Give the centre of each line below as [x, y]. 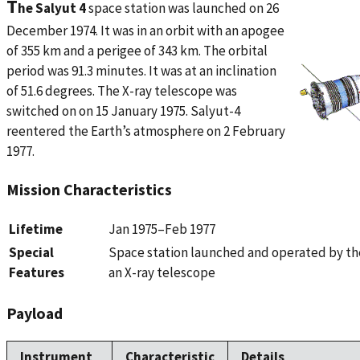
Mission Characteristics [89, 189]
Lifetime [36, 229]
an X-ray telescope [162, 272]
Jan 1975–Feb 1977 [162, 229]
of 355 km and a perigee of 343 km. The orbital [137, 51]
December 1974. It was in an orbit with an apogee [145, 31]
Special [31, 252]
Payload [35, 313]
